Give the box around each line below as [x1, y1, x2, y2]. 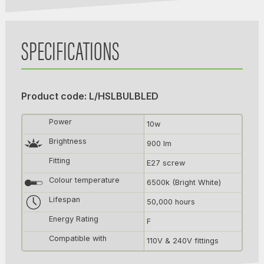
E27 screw [146, 158, 185, 167]
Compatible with [48, 233, 107, 243]
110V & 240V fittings [146, 236, 219, 245]
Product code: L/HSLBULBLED [21, 90, 159, 102]
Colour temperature [48, 175, 120, 184]
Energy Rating [48, 214, 98, 223]
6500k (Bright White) [146, 177, 221, 187]
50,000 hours [146, 197, 195, 206]
